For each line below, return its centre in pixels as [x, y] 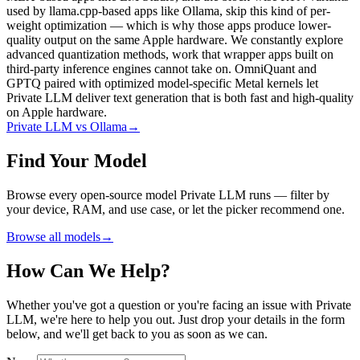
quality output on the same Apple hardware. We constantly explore [175, 39]
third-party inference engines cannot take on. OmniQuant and [162, 68]
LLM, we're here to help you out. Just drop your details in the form [176, 319]
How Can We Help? [88, 270]
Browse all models [53, 236]
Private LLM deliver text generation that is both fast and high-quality [180, 97]
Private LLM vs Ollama [67, 126]
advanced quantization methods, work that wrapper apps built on [170, 54]
